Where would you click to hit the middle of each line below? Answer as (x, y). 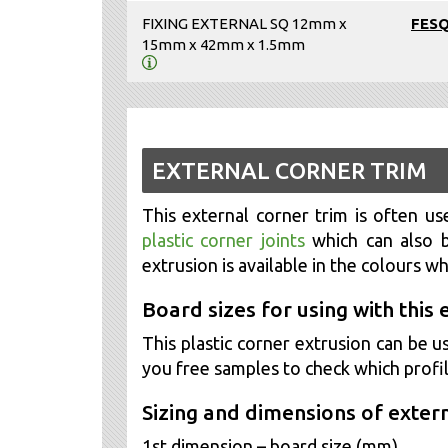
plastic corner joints (227, 240)
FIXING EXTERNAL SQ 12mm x (244, 24)
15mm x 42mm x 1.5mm (223, 45)
